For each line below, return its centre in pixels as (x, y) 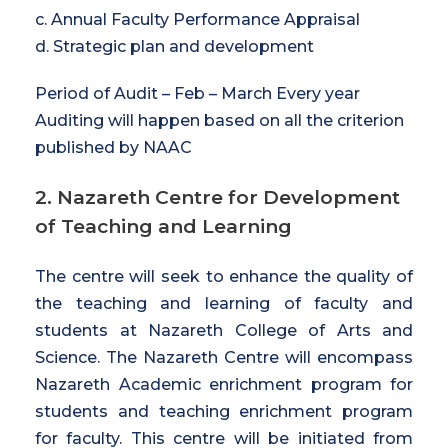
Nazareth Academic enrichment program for (224, 384)
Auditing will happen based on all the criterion (219, 120)
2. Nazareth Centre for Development (217, 197)
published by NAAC (113, 147)
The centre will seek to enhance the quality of (224, 276)
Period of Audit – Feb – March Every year (197, 93)
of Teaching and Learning (163, 226)
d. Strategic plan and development (174, 46)
